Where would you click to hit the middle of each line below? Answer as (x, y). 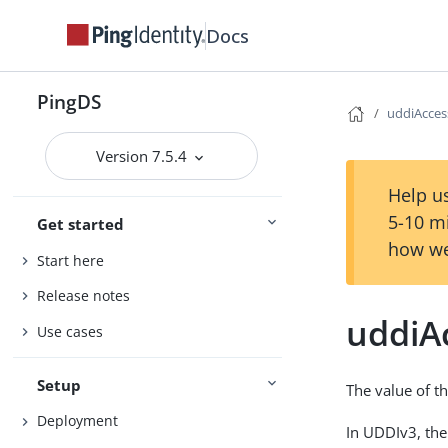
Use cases (70, 331)
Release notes (84, 296)
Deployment (78, 421)
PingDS (69, 101)
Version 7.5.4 (144, 156)
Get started (81, 224)
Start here (71, 260)
